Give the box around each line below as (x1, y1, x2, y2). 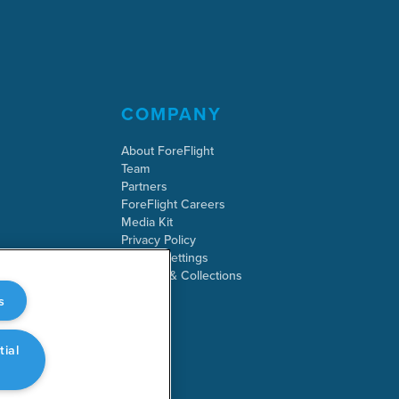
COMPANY (120, 101, 222, 127)
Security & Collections (120, 266, 242, 285)
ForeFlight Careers (120, 195, 225, 214)
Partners (120, 177, 167, 196)
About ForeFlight (120, 142, 214, 160)
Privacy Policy (120, 231, 196, 249)
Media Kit (120, 213, 173, 232)
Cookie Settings (120, 248, 208, 267)
